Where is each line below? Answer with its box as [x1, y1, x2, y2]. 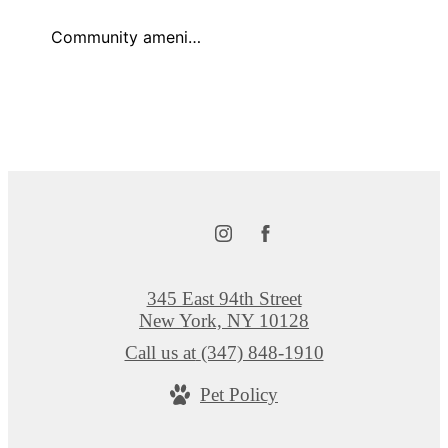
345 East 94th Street [146, 288, 302, 310]
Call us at [124, 342, 196, 364]
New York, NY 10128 [139, 310, 309, 332]
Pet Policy [200, 384, 278, 406]
